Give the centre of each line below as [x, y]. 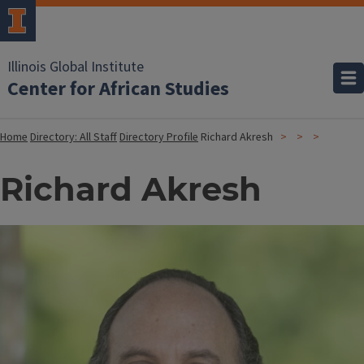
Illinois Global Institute [76, 67]
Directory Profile [159, 137]
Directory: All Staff [74, 137]
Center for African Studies [118, 89]
